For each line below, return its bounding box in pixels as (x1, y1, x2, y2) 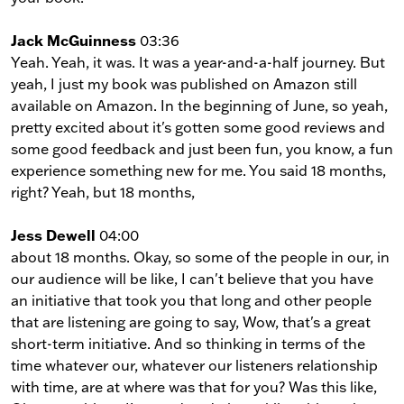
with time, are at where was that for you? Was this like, (11, 377, 377, 396)
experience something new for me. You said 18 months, (11, 161, 386, 179)
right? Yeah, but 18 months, (11, 182, 195, 201)
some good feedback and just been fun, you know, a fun (11, 139, 393, 158)
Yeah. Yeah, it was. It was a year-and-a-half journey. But (11, 52, 385, 71)
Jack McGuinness (11, 30, 136, 50)
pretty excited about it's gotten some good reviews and (11, 117, 385, 136)
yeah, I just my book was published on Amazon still (11, 74, 357, 93)
